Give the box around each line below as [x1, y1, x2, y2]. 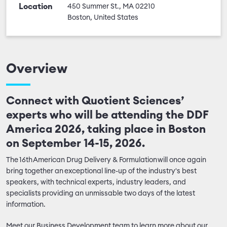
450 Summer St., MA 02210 [67, 3, 155, 10]
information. [6, 201, 47, 208]
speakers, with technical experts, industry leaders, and [6, 179, 186, 186]
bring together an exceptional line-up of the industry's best [6, 168, 197, 175]
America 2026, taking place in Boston [6, 124, 206, 135]
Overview [6, 62, 67, 75]
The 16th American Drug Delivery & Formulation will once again [6, 157, 206, 164]
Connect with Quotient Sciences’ [6, 95, 184, 106]
